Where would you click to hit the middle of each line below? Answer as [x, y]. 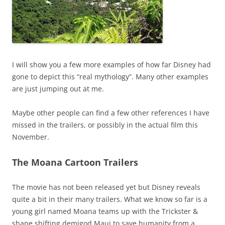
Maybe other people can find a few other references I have [111, 113]
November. [31, 137]
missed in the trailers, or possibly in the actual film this [105, 125]
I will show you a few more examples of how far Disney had [111, 64]
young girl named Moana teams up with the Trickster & [105, 211]
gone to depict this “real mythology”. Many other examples [110, 76]
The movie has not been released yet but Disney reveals [106, 187]
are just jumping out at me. [58, 88]
